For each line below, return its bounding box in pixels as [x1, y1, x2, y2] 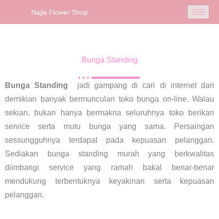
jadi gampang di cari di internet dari [72, 81, 215, 89]
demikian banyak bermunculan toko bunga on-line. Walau [5, 95, 214, 103]
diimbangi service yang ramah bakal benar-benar [5, 163, 214, 172]
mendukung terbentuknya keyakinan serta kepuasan [5, 177, 214, 185]
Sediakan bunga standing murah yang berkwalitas [5, 150, 214, 158]
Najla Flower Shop [31, 8, 88, 16]
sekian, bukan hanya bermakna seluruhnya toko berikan [5, 109, 214, 117]
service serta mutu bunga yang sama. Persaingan [5, 122, 214, 131]
